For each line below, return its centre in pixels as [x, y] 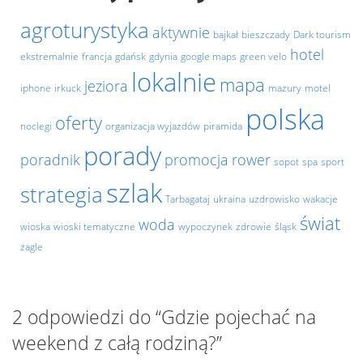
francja [97, 56]
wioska [35, 226]
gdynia [163, 56]
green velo [263, 56]
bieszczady [266, 34]
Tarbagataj [188, 199]
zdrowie [254, 226]
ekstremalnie [49, 56]
